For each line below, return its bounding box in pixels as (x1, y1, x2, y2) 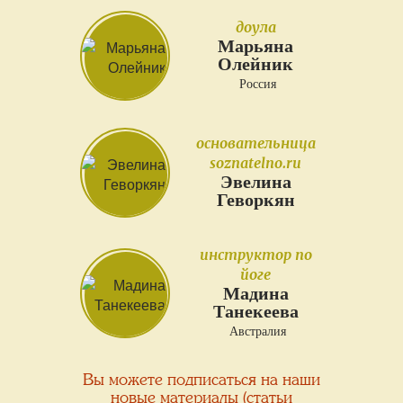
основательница (195, 133, 316, 152)
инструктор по (199, 246, 312, 264)
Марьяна (218, 36, 294, 57)
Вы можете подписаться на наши (83, 371, 320, 390)
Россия (235, 77, 276, 92)
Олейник (218, 54, 294, 75)
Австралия (225, 325, 286, 339)
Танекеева (212, 301, 299, 322)
